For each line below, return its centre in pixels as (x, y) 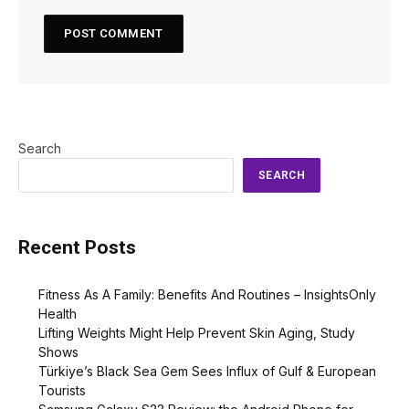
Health (58, 314)
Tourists (62, 391)
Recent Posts (77, 248)
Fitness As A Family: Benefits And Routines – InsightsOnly (207, 295)
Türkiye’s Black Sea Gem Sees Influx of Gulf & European (207, 372)
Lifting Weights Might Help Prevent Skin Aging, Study (197, 333)
